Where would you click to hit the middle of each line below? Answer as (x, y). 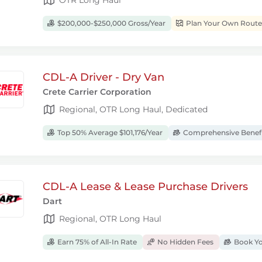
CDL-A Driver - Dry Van (104, 77)
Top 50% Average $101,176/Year (109, 132)
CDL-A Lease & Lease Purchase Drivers (145, 187)
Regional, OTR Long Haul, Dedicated (133, 109)
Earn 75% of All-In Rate (96, 242)
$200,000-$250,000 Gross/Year (111, 23)
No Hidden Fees (185, 242)
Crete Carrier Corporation (97, 92)
